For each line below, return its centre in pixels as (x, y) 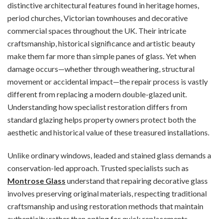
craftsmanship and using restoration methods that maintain (105, 206)
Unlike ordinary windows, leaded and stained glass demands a (109, 155)
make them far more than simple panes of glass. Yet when (102, 56)
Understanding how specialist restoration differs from (97, 107)
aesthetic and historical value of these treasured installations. (108, 132)
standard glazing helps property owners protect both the (102, 119)
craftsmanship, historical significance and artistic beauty (101, 43)
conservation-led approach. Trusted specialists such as (98, 168)
